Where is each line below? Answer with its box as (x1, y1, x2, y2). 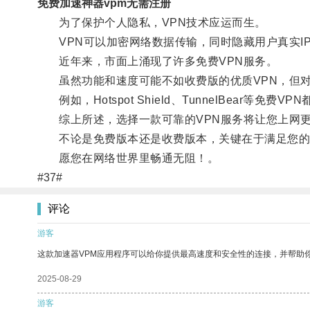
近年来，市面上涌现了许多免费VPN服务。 (37, 55, 278, 67)
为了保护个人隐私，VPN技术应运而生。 (37, 16, 266, 28)
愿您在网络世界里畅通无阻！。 (37, 152, 219, 164)
